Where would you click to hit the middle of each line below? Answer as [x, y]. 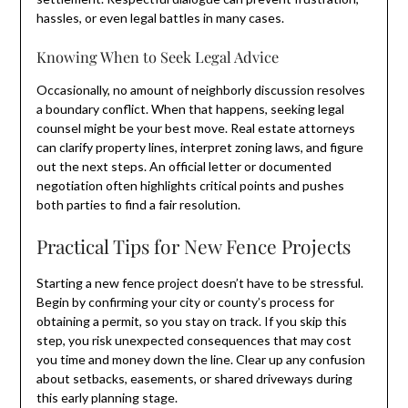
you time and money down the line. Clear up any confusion [200, 359]
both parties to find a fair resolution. [138, 204]
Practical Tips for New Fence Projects [193, 245]
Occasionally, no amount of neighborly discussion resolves [200, 89]
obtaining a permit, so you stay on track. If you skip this [191, 321]
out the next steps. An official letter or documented [184, 166]
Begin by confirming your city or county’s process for [185, 301]
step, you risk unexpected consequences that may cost [194, 340]
